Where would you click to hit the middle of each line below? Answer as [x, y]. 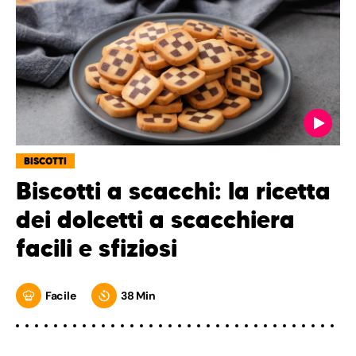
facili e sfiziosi [97, 248]
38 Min [138, 295]
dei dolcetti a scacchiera [155, 219]
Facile [61, 295]
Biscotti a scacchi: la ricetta [173, 191]
